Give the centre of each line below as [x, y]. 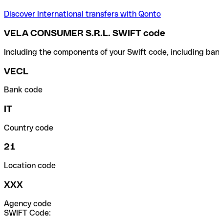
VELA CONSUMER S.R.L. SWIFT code [85, 33]
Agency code [28, 203]
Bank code [23, 90]
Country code [29, 128]
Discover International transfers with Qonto [82, 14]
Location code [30, 166]
